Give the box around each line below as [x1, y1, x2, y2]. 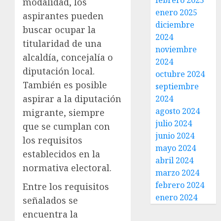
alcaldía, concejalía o [23, 51, 113, 64]
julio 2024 [155, 118, 192, 129]
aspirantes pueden [23, 10, 104, 22]
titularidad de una [23, 37, 102, 50]
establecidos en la [23, 148, 100, 160]
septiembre [155, 81, 199, 92]
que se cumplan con [23, 120, 110, 133]
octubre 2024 [155, 69, 205, 79]
